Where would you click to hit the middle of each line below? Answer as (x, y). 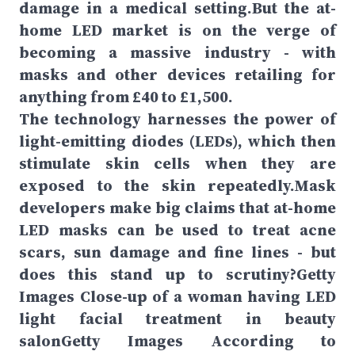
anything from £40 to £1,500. (126, 97)
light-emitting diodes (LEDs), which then (177, 141)
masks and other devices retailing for (177, 74)
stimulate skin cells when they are (177, 163)
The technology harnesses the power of (177, 119)
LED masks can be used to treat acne (177, 230)
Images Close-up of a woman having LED (177, 296)
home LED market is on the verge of (177, 30)
